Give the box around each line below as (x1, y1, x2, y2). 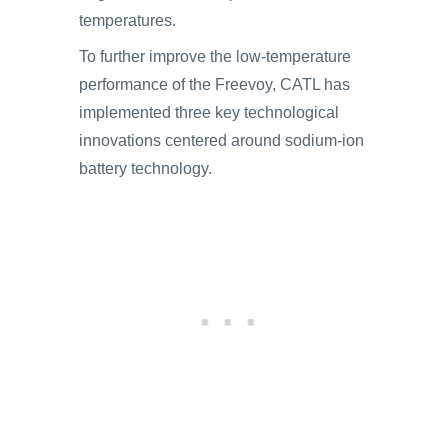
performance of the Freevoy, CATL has (79, 76, 350, 93)
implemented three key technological (79, 104, 339, 121)
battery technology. (79, 160, 212, 177)
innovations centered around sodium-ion (79, 132, 364, 149)
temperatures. (79, 12, 176, 29)
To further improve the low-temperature (79, 48, 351, 65)
